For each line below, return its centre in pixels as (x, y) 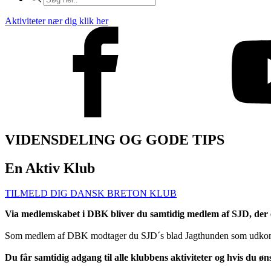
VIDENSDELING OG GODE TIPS (115, 139)
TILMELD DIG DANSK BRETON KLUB (91, 194)
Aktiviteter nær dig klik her (57, 21)
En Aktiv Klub (50, 168)
